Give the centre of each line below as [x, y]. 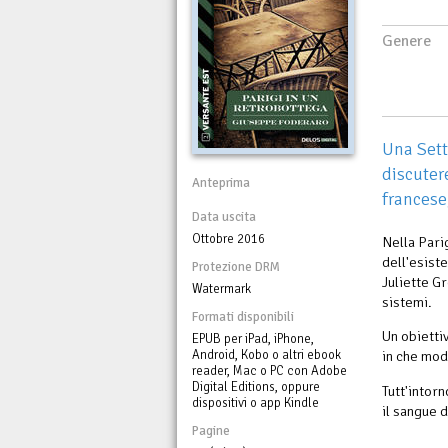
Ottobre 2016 [228, 238]
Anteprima [221, 182]
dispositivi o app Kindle [255, 402]
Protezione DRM [236, 266]
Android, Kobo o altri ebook [266, 354]
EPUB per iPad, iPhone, [253, 338]
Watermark [221, 288]
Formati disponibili [243, 316]
